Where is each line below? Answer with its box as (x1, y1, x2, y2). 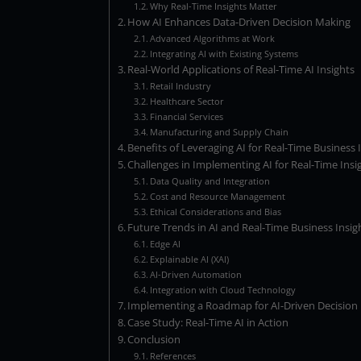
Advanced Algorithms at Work (149, 31, 275, 44)
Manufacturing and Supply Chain (149, 125, 288, 138)
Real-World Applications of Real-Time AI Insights (127, 62, 355, 77)
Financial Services (149, 110, 223, 122)
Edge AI (149, 237, 180, 250)
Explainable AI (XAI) (149, 252, 229, 265)
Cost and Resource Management (149, 189, 285, 202)
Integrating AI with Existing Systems (149, 47, 298, 60)
